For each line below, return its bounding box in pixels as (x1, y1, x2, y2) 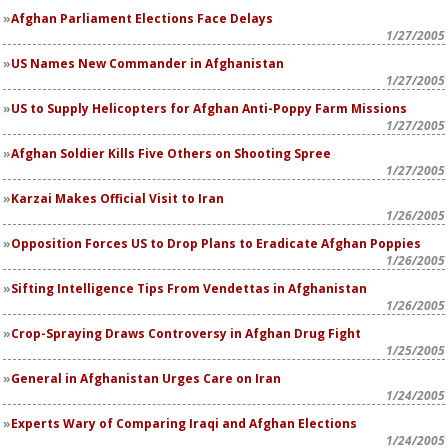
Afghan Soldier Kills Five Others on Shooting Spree (11, 145, 331, 162)
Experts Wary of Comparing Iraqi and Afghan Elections (11, 415, 357, 432)
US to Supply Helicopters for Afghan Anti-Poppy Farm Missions (11, 100, 407, 117)
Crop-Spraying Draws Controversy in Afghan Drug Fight (11, 325, 361, 342)
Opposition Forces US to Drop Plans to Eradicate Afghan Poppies (11, 235, 421, 252)
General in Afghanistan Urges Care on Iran (11, 370, 281, 387)
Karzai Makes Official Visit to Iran (11, 190, 224, 207)
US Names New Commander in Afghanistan (11, 55, 284, 72)
